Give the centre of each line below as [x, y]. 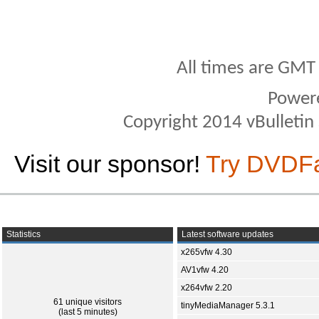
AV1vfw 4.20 [205, 270]
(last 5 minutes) [88, 312]
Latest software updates [226, 234]
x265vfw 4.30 [206, 252]
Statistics [22, 234]
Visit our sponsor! [110, 164]
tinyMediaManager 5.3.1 [228, 305]
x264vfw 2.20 [206, 288]
